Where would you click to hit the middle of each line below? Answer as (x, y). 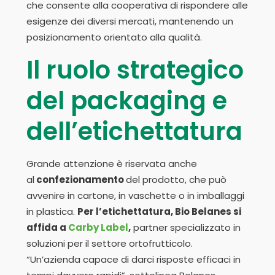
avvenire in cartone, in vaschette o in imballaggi (135, 196)
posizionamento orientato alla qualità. (114, 37)
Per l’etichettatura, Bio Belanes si (159, 212)
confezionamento (80, 180)
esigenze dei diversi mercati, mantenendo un (130, 21)
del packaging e (127, 101)
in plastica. (52, 212)
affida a (47, 228)
